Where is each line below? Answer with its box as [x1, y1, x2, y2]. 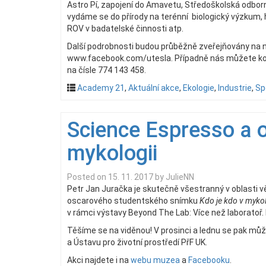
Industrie [218, 83, 252, 93]
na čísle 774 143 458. [67, 65, 146, 75]
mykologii [67, 141, 157, 166]
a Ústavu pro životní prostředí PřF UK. [67, 237, 207, 248]
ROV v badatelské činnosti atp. [67, 24, 183, 34]
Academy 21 [77, 83, 125, 93]
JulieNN [166, 172, 194, 182]
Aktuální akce [128, 83, 179, 93]
